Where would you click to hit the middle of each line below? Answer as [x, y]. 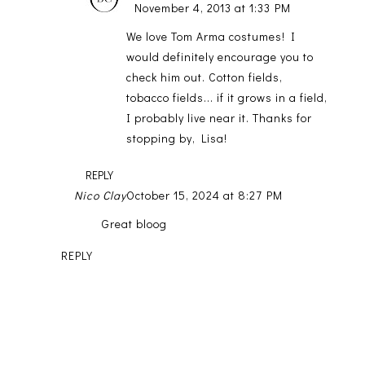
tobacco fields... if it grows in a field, [226, 98]
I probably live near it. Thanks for [219, 118]
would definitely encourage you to [220, 57]
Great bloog [134, 224]
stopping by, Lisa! [176, 139]
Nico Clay [100, 196]
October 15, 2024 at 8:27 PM [204, 196]
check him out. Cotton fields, [204, 77]
